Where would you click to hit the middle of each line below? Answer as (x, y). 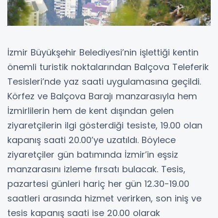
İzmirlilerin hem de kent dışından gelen (91, 110)
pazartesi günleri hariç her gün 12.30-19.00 (98, 183)
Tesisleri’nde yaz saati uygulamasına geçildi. (104, 81)
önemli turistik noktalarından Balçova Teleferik (108, 67)
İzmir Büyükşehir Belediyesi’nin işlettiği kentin (103, 52)
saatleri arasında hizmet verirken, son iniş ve (104, 198)
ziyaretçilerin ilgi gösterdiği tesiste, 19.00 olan (105, 125)
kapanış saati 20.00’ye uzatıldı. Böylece (91, 140)
